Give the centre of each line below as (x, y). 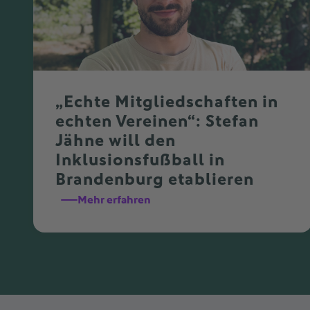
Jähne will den (116, 141)
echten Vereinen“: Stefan (157, 121)
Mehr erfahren (114, 200)
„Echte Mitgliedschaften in (167, 102)
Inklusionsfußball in (140, 160)
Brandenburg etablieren (155, 180)
